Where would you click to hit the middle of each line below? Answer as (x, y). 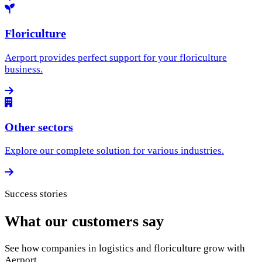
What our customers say (84, 221)
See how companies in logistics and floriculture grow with (125, 248)
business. (24, 69)
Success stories (36, 194)
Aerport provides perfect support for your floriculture (116, 57)
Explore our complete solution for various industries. (114, 151)
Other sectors (39, 127)
